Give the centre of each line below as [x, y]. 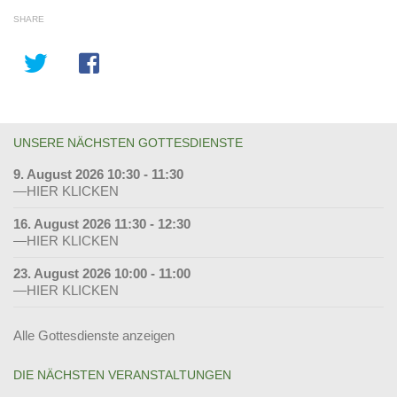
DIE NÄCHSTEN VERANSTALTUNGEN [122, 375]
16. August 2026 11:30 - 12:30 [102, 224]
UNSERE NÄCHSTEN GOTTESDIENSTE [128, 143]
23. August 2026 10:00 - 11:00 [102, 273]
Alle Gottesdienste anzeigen [94, 335]
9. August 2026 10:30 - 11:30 [98, 174]
